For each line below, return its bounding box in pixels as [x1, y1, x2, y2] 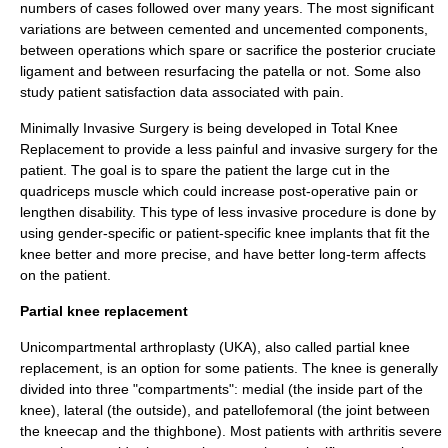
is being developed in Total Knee [189, 120, 398, 136]
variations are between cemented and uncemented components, [20, 21, 428, 37]
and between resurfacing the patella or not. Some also [74, 63, 421, 79]
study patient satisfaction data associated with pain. [20, 84, 344, 100]
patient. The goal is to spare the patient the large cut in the [20, 162, 390, 178]
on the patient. [20, 267, 111, 283]
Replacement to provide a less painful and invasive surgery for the [20, 141, 438, 157]
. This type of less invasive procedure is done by [132, 204, 436, 220]
